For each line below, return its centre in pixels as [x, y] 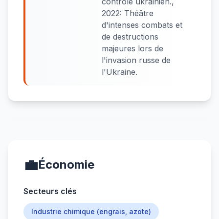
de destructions [130, 37]
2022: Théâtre [128, 13]
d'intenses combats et [142, 25]
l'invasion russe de [136, 60]
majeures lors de [132, 48]
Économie [66, 164]
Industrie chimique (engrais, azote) [91, 211]
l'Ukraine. [120, 72]
